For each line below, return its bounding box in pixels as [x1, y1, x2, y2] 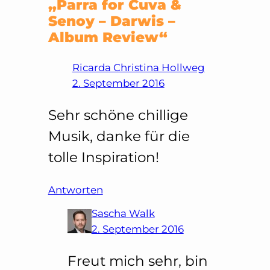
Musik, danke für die [48, 127, 190, 145]
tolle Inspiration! [48, 148, 159, 166]
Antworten [48, 183, 103, 196]
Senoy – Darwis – [48, 12, 175, 30]
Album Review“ [48, 28, 168, 46]
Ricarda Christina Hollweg [72, 61, 205, 74]
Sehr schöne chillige [48, 106, 188, 124]
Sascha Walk [91, 207, 155, 220]
